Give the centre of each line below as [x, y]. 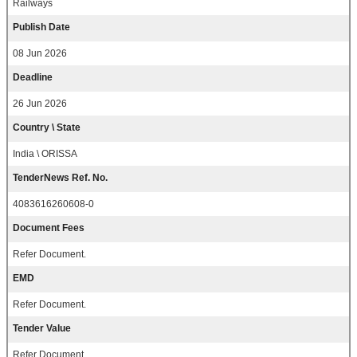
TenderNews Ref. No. [60, 178]
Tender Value [42, 329]
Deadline [33, 78]
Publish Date [41, 27]
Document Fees [49, 228]
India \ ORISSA [45, 154]
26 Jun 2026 [40, 104]
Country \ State [47, 128]
